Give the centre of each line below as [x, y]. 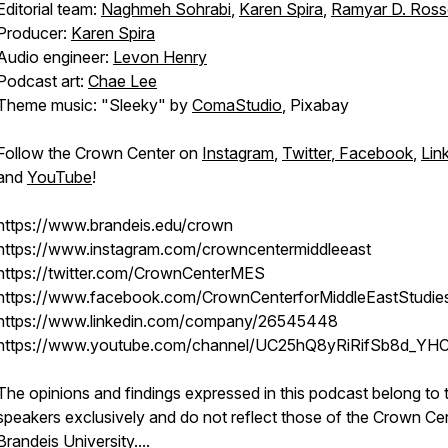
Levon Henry [160, 57]
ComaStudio [237, 105]
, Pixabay [315, 105]
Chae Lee [122, 81]
